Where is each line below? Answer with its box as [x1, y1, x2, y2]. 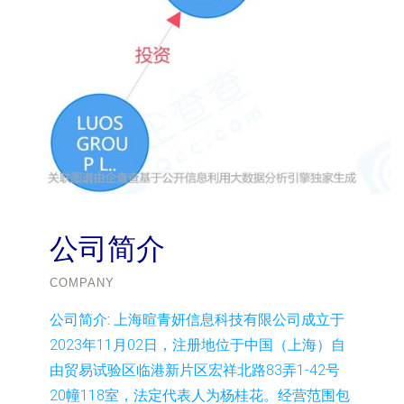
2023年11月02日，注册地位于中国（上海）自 [50, 335, 345, 353]
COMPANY [50, 275, 115, 289]
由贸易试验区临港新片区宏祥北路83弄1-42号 [50, 361, 340, 379]
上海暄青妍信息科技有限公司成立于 [110, 310, 344, 328]
